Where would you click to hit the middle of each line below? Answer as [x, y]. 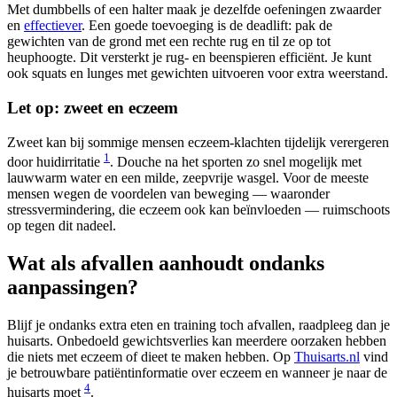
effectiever [53, 26]
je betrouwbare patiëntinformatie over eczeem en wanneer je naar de [197, 372]
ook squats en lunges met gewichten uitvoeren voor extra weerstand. [198, 74]
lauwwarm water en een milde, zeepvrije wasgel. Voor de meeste [188, 178]
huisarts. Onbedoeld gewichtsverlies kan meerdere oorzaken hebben [197, 340]
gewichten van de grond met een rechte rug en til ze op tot [169, 42]
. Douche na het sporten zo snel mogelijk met [236, 162]
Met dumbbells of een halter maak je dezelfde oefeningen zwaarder [194, 10]
